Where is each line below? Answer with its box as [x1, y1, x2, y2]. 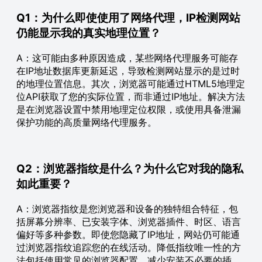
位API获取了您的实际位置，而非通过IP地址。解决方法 [16, 91, 245, 103]
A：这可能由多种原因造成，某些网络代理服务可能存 [16, 52, 238, 64]
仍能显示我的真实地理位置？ [16, 26, 161, 40]
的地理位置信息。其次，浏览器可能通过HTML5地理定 [16, 78, 245, 90]
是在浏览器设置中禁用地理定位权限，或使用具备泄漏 [16, 104, 241, 116]
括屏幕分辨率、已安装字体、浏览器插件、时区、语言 [16, 215, 241, 227]
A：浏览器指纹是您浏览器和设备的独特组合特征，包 [16, 202, 238, 215]
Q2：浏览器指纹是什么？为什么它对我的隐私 [16, 161, 243, 175]
